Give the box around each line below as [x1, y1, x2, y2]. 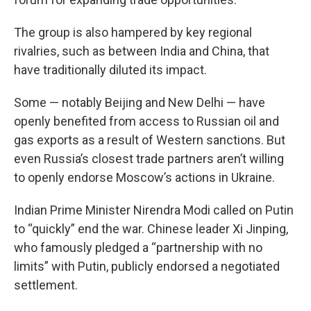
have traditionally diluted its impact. [14, 62, 207, 77]
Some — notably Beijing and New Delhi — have [14, 95, 265, 110]
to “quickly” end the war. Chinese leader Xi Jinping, [14, 221, 288, 236]
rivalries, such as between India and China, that [14, 44, 269, 58]
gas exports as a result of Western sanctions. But [14, 133, 285, 147]
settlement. [14, 278, 78, 292]
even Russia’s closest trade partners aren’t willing [14, 151, 284, 166]
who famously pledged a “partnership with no [14, 240, 262, 255]
